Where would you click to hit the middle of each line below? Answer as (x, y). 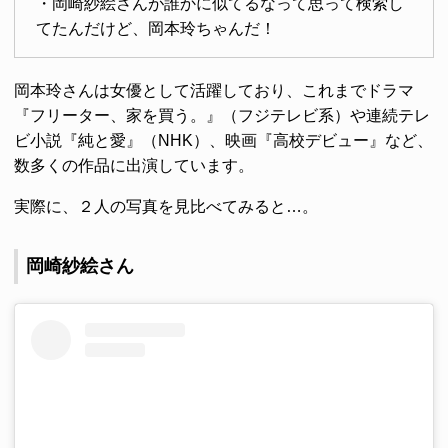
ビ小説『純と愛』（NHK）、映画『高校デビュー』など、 (223, 141)
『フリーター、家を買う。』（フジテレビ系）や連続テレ (222, 116)
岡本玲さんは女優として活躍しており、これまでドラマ (214, 91)
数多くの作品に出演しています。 (134, 166)
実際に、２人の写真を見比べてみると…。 (166, 207)
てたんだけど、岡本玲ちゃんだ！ (155, 29)
